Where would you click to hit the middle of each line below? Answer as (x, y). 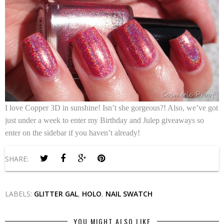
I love (15, 107)
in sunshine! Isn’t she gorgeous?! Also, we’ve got (140, 107)
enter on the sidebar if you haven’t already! (72, 132)
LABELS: (19, 193)
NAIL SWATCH (129, 193)
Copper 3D (44, 107)
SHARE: (17, 158)
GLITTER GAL (56, 193)
